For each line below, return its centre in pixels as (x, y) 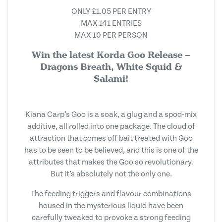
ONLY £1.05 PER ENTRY (111, 11)
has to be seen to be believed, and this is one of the (111, 150)
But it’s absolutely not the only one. (111, 174)
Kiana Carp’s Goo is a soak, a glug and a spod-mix (111, 114)
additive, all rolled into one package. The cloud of (111, 126)
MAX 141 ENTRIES (111, 23)
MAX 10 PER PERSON (111, 35)
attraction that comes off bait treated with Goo (111, 138)
